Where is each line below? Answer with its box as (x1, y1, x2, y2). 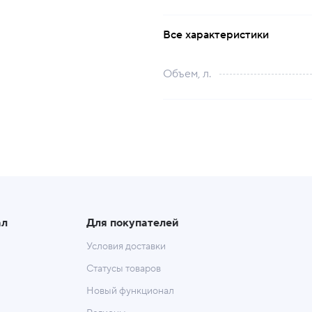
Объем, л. (163, 67, 211, 81)
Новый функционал (86, 285, 174, 297)
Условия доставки (86, 240, 166, 253)
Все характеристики (163, 28, 269, 42)
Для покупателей (86, 216, 179, 230)
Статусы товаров (86, 263, 161, 275)
